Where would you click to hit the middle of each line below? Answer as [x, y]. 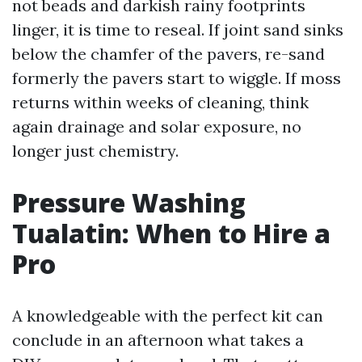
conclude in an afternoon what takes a [158, 340]
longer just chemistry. [95, 151]
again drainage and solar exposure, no [157, 126]
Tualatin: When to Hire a [171, 233]
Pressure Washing [129, 202]
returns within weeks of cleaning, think [160, 102]
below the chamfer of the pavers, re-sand [168, 54]
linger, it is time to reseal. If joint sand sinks [178, 29]
